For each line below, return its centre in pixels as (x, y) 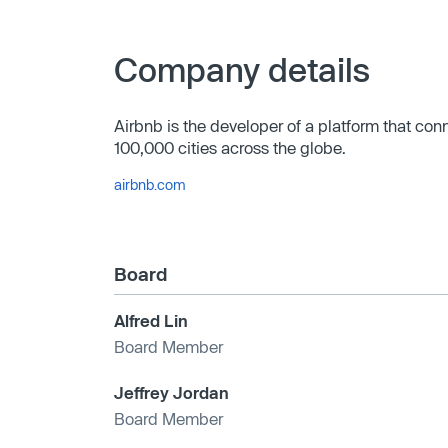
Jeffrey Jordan (171, 392)
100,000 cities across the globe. (230, 147)
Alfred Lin (151, 320)
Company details (242, 68)
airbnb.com (150, 184)
